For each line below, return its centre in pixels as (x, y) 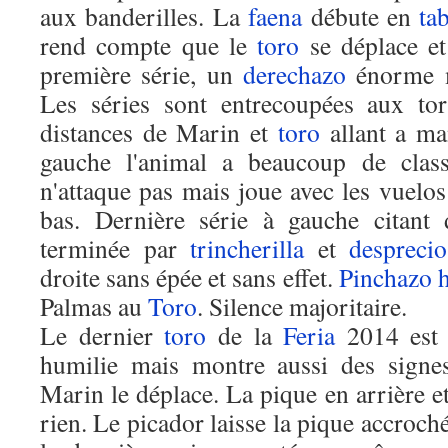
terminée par (115, 248)
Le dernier (102, 335)
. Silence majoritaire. (302, 306)
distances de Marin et (159, 132)
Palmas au (94, 306)
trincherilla (247, 248)
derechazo (294, 74)
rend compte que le (149, 45)
